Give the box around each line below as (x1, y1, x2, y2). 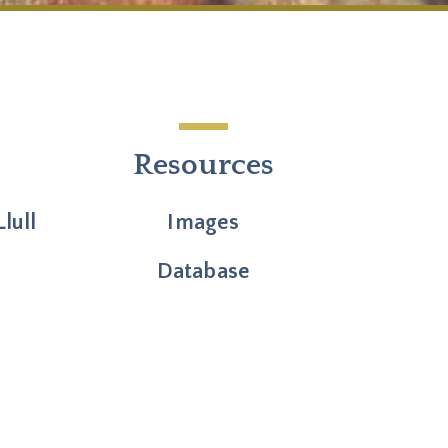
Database (156, 259, 251, 285)
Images (167, 210, 240, 236)
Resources (132, 149, 275, 183)
